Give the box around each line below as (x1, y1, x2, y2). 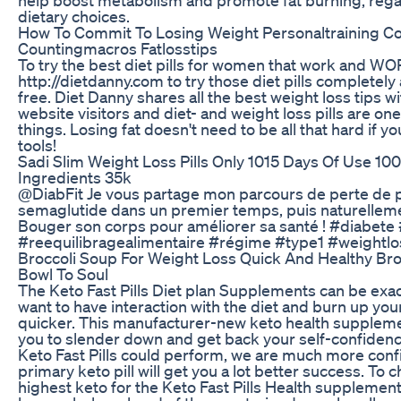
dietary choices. (18, 5, 130, 26)
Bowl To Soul (18, 263, 108, 284)
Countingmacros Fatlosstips (18, 38, 218, 58)
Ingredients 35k (18, 166, 132, 187)
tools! (18, 134, 56, 155)
